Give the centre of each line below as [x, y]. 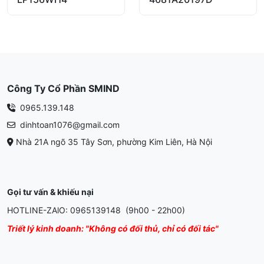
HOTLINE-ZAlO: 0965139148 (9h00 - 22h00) [96, 210]
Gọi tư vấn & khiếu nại [50, 192]
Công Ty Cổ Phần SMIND [63, 89]
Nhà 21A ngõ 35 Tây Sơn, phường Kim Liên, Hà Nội [114, 142]
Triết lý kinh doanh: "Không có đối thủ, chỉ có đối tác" [113, 229]
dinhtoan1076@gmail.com [69, 125]
